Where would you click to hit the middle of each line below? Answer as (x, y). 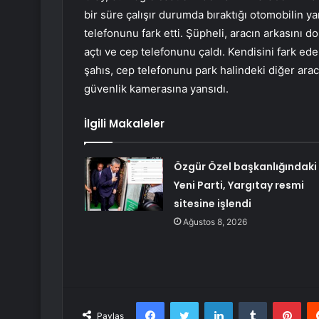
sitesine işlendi (212, 204)
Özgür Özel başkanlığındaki (245, 167)
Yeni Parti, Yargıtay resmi (239, 185)
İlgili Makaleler (124, 124)
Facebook (185, 302)
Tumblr (281, 302)
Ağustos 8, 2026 (215, 222)
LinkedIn (251, 302)
